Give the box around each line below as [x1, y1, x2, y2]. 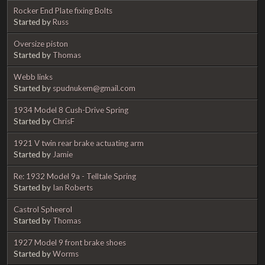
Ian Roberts [53, 182, 93, 192]
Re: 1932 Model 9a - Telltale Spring [14, 171, 136, 181]
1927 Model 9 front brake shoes [14, 237, 126, 247]
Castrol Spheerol [14, 204, 72, 214]
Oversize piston [14, 38, 68, 49]
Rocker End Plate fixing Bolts [14, 5, 112, 15]
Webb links [14, 72, 53, 82]
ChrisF [53, 116, 75, 126]
